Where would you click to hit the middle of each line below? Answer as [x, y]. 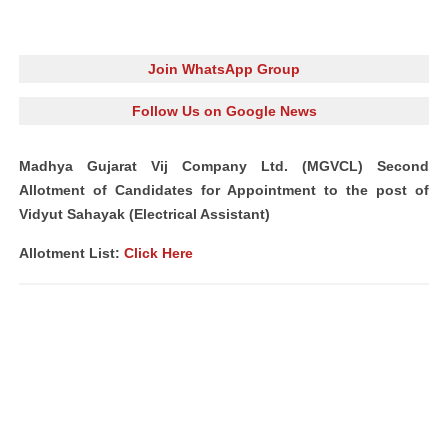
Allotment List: [71, 253]
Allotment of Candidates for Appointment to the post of [224, 190]
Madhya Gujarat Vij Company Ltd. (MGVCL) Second [224, 166]
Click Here [158, 253]
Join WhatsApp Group [224, 69]
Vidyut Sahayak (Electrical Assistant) [144, 214]
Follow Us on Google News [224, 111]
